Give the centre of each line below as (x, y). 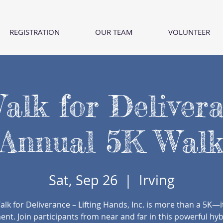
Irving (157, 180)
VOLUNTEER (189, 32)
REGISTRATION (35, 32)
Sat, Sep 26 (83, 180)
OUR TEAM (114, 32)
